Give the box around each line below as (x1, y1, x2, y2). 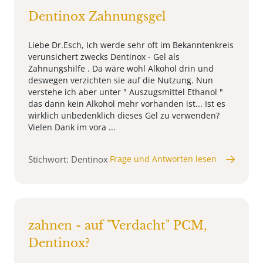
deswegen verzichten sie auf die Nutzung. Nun (28, 75, 213, 86)
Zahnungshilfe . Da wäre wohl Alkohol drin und (28, 63, 214, 75)
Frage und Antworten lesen (110, 153, 217, 165)
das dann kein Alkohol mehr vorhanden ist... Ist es (28, 98, 225, 110)
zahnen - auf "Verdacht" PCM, (28, 218, 207, 233)
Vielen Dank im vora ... (28, 122, 116, 133)
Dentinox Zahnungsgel (28, 9, 166, 24)
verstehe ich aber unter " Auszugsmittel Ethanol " (28, 86, 223, 98)
